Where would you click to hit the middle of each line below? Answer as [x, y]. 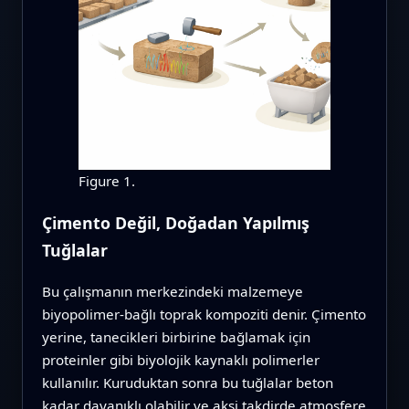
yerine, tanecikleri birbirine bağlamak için [176, 336]
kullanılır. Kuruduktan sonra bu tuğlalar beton [187, 382]
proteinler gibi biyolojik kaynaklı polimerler [180, 359]
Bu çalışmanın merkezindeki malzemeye [172, 291]
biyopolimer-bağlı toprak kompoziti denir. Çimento [204, 314]
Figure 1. [106, 181]
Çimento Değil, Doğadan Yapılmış [175, 223]
